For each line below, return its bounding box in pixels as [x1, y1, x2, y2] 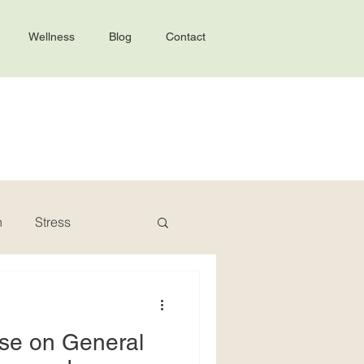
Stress [35, 214, 71, 230]
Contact [166, 30, 206, 43]
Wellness [28, 30, 75, 43]
